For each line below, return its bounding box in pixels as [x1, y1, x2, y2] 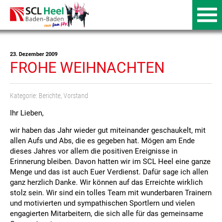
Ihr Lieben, [10, 109, 44, 117]
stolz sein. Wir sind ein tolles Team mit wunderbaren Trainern [10, 188, 212, 197]
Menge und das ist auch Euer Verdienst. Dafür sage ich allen [10, 167, 208, 176]
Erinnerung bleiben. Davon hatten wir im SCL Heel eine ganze [10, 157, 211, 166]
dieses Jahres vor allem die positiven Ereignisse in [10, 146, 177, 156]
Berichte [39, 92, 60, 100]
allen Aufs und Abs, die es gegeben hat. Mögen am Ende [10, 136, 195, 145]
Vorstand [63, 92, 88, 100]
